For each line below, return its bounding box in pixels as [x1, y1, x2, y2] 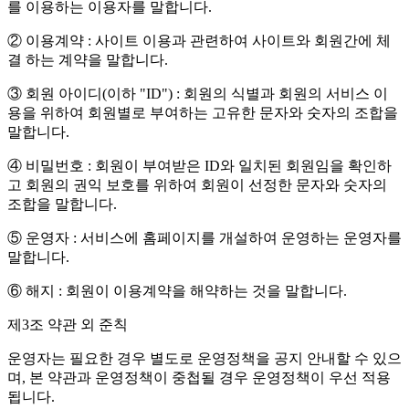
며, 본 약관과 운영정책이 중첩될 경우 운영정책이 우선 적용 [7, 370, 391, 386]
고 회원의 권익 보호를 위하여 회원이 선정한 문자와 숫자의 [7, 177, 387, 194]
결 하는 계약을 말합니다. [7, 52, 168, 68]
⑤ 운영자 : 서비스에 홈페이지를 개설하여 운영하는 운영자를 [7, 230, 402, 246]
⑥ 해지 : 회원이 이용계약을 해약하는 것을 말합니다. [7, 283, 347, 299]
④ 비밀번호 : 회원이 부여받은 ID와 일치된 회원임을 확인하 [7, 158, 392, 174]
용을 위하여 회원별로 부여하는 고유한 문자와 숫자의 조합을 [7, 105, 398, 121]
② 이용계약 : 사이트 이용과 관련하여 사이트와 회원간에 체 [7, 33, 391, 49]
